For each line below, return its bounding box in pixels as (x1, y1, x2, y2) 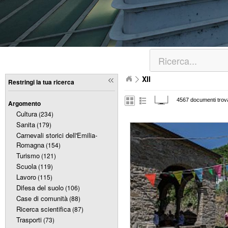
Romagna (16, 140, 44, 150)
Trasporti (16, 215, 42, 224)
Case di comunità (16, 193, 68, 203)
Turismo (16, 151, 40, 160)
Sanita (16, 120, 35, 129)
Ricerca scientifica (16, 204, 71, 214)
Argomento (8, 99, 41, 108)
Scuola (16, 161, 37, 171)
